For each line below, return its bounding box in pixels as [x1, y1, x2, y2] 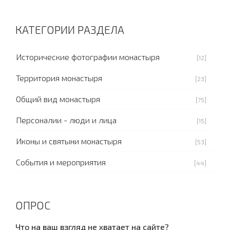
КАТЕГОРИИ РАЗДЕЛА [15, 23, 124, 36]
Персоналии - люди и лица [16, 114, 117, 125]
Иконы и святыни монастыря [16, 136, 122, 146]
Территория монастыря [16, 72, 102, 83]
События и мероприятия [16, 157, 106, 167]
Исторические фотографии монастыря [16, 51, 160, 62]
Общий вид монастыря [16, 93, 100, 104]
